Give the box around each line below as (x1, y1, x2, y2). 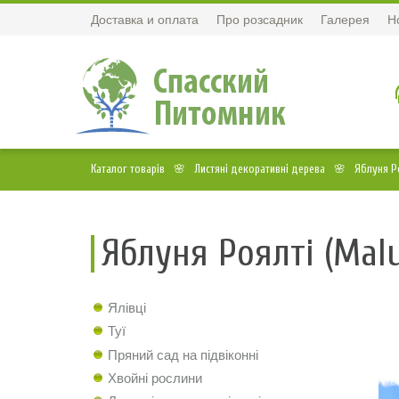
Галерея (321, 12, 370, 27)
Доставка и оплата (91, 12, 199, 27)
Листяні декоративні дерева (194, 162, 325, 175)
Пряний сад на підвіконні (108, 346, 258, 362)
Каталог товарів (91, 162, 165, 175)
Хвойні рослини (108, 370, 202, 386)
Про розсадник (216, 12, 303, 27)
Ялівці (108, 300, 146, 315)
